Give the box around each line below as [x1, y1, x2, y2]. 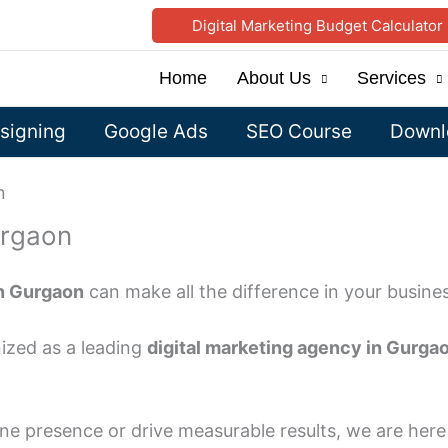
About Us [237, 68, 311, 89]
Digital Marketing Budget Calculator [192, 15, 443, 35]
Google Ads [104, 120, 208, 144]
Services [357, 68, 426, 89]
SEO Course [246, 120, 352, 144]
